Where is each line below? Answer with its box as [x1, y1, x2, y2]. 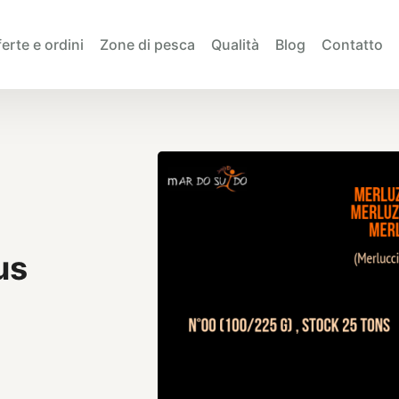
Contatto [322, 36, 384, 53]
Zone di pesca [100, 36, 196, 53]
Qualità [211, 36, 260, 53]
